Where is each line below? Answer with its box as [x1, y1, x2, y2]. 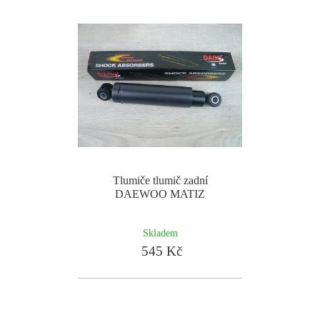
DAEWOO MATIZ [115, 188, 205, 200]
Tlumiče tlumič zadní [112, 174, 208, 186]
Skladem [142, 227, 178, 239]
